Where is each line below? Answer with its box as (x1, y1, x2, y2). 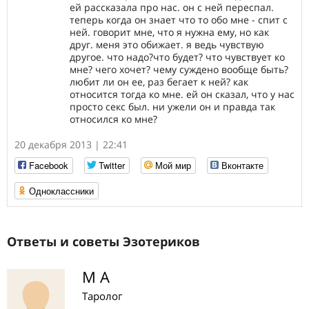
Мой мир (155, 159, 191, 172)
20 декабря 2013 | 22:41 (14, 138, 128, 151)
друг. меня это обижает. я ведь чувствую (70, 38, 264, 51)
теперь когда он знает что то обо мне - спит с (70, 13, 288, 26)
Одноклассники (29, 183, 94, 197)
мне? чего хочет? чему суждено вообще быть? (70, 63, 288, 76)
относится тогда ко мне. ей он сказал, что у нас (70, 88, 295, 101)
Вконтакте (221, 159, 263, 172)
